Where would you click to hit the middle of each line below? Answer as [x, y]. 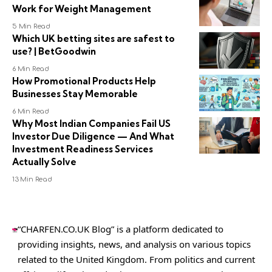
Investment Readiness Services [83, 149]
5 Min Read [32, 26]
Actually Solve [44, 161]
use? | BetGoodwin [54, 51]
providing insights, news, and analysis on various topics [134, 244]
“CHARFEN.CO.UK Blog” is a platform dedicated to [121, 229]
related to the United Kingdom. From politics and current [137, 259]
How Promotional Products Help [84, 81]
